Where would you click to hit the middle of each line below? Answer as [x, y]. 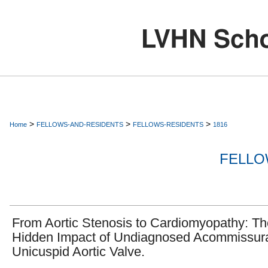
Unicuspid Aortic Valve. [78, 252]
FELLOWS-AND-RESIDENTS [80, 124]
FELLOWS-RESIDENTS [168, 124]
